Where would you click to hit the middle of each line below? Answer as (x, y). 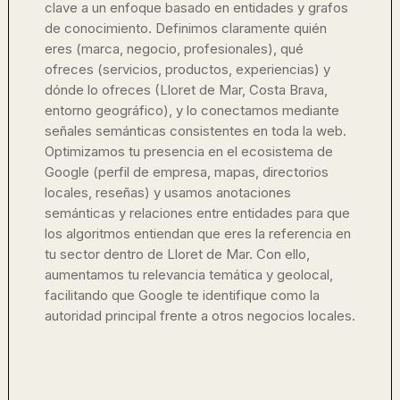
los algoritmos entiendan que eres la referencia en (198, 233)
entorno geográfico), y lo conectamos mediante (192, 110)
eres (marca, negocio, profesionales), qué (174, 49)
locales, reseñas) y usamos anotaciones (168, 192)
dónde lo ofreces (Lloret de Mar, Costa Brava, (186, 90)
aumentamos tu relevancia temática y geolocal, (189, 275)
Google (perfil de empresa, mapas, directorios (187, 172)
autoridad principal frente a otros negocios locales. (200, 316)
